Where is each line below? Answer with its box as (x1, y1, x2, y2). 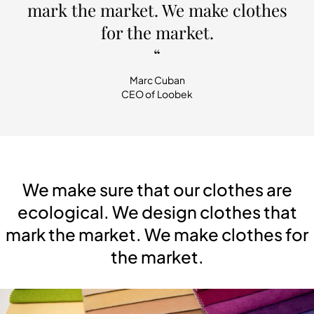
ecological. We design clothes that (17, 201, 297, 223)
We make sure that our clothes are (22, 179, 292, 200)
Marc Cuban (129, 74, 185, 87)
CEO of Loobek (121, 88, 193, 101)
